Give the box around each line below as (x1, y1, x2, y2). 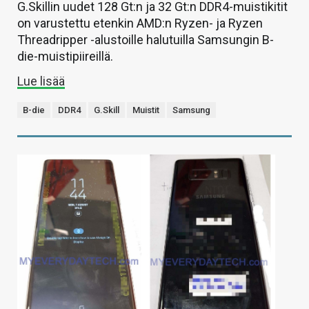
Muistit (132, 104, 159, 115)
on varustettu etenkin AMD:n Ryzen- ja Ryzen (17, 15, 263, 30)
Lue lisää (17, 73, 65, 88)
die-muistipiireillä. (17, 48, 113, 63)
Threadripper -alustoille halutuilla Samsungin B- (17, 32, 274, 47)
